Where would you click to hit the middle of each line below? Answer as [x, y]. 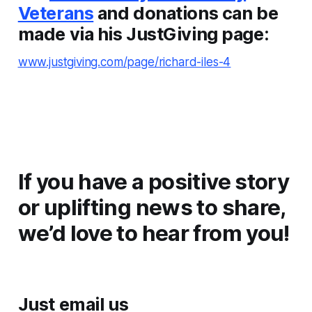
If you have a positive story [154, 181]
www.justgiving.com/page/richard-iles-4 [124, 62]
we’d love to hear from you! [154, 233]
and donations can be [186, 13]
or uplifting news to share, [151, 207]
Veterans [56, 13]
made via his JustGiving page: [143, 33]
